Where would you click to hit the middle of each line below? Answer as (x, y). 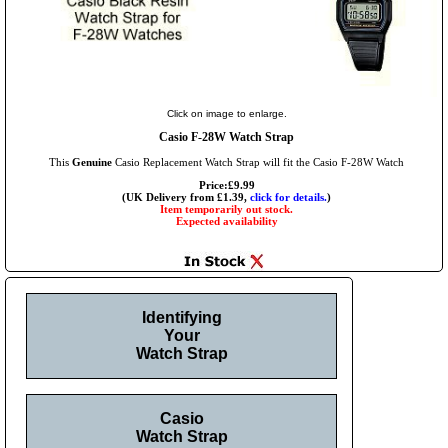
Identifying (181, 318)
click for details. (288, 197)
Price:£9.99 (226, 185)
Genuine (92, 162)
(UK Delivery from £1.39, (186, 197)
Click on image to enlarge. (226, 114)
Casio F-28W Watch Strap (226, 137)
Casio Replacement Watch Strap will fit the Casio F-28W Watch (258, 162)
